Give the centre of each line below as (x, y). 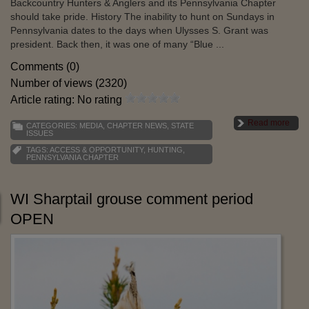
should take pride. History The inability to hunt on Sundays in (142, 17)
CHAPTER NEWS (137, 126)
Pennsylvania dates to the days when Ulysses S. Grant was (139, 31)
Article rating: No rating (68, 100)
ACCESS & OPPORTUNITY (97, 150)
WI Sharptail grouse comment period (132, 199)
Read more (269, 123)
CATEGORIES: (53, 126)
